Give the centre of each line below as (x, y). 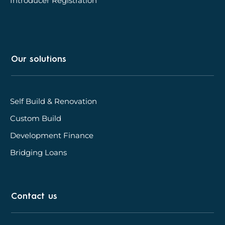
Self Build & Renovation (54, 101)
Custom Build (36, 118)
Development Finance (52, 135)
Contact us (34, 196)
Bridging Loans (39, 152)
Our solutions (39, 59)
